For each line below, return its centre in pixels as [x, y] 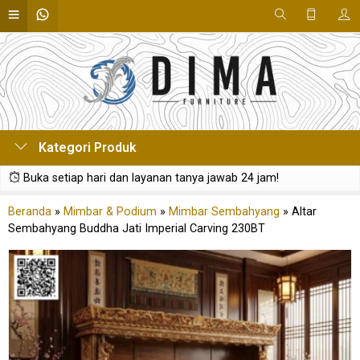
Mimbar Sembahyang [224, 212]
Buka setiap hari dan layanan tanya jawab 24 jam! [149, 178]
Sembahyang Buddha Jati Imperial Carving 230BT [137, 229]
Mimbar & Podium [110, 212]
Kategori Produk [86, 147]
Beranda [30, 212]
